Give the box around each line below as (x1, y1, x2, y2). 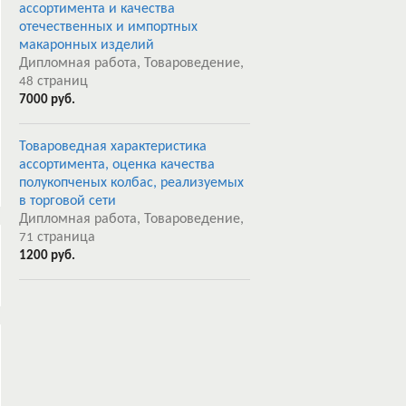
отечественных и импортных (19, 20, 198, 34)
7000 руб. (19, 93, 75, 107)
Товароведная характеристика (19, 140, 207, 154)
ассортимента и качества (19, 2, 175, 16)
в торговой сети (19, 194, 116, 208)
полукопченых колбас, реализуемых (19, 176, 244, 190)
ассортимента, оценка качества (19, 158, 215, 172)
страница (34, 230, 95, 245)
